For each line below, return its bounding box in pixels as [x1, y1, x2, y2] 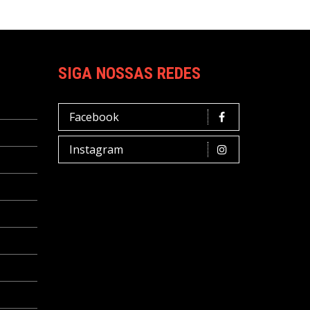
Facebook [69, 109, 119, 125]
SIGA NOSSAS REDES [57, 64, 201, 84]
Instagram [69, 142, 123, 158]
